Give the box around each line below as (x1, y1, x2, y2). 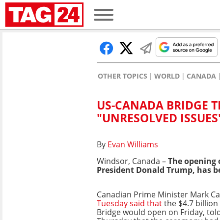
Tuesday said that (97, 197, 162, 209)
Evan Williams (108, 138, 158, 150)
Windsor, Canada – (97, 155, 168, 166)
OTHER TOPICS (98, 71, 147, 81)
